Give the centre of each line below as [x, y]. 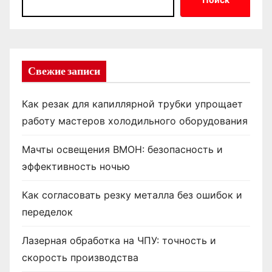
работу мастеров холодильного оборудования [135, 121]
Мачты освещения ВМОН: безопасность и [122, 149]
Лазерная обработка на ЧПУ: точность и [119, 240]
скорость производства [80, 257]
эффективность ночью [76, 166]
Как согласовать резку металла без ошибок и [132, 195]
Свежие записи [64, 71]
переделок [47, 212]
